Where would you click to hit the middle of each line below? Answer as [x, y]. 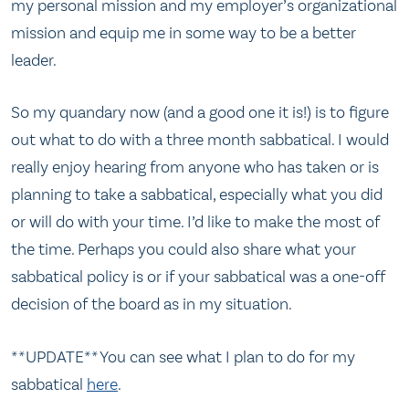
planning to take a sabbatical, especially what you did [197, 195]
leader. [34, 61]
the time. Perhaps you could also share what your [184, 250]
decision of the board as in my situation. [152, 304]
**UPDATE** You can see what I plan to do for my [183, 357]
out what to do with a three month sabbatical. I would [200, 140]
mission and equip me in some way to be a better [184, 33]
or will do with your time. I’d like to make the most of [195, 222]
